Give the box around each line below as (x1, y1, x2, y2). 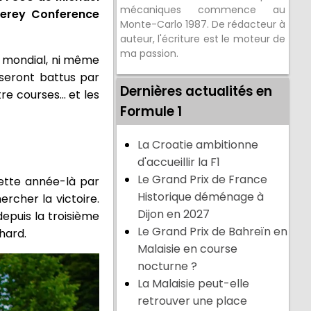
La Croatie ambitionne (137, 137, 259, 153)
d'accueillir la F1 (137, 154, 221, 171)
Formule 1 (120, 102, 183, 121)
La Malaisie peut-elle (137, 276, 250, 292)
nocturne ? (137, 258, 198, 275)
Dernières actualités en (120, 82, 273, 101)
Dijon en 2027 (137, 206, 210, 223)
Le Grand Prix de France (137, 171, 268, 188)
